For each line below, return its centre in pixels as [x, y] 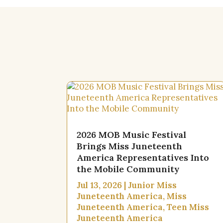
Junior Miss [153, 185]
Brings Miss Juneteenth [130, 146]
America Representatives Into [143, 158]
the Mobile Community [128, 169]
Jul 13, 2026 [100, 185]
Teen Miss [188, 207]
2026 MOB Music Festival [132, 135]
